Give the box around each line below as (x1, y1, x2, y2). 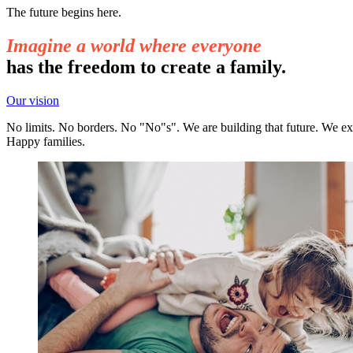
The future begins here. (6, 5, 121, 19)
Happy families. (6, 134, 85, 148)
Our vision (6, 93, 59, 107)
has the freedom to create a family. (6, 56, 286, 77)
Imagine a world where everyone (6, 35, 266, 56)
